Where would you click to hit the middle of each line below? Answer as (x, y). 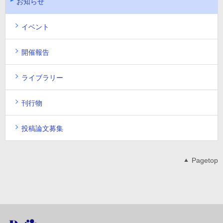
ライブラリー (42, 77)
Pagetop (205, 160)
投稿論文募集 (42, 128)
